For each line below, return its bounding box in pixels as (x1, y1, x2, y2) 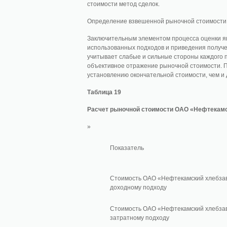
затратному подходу (109, 214, 169, 221)
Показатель (109, 144, 144, 152)
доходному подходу (109, 184, 167, 191)
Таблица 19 (87, 89, 121, 96)
